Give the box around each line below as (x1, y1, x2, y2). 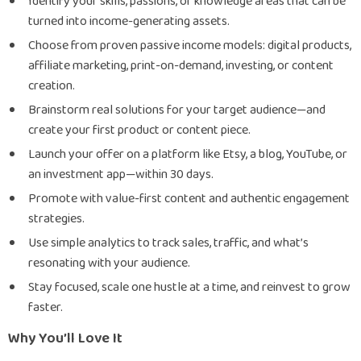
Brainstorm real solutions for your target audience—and (28, 100, 326, 120)
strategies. (28, 209, 85, 229)
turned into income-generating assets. (28, 11, 230, 31)
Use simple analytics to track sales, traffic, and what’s (28, 233, 309, 253)
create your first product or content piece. (28, 120, 251, 140)
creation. (28, 76, 75, 96)
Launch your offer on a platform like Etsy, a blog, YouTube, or (28, 144, 347, 164)
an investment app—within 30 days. (28, 164, 214, 185)
